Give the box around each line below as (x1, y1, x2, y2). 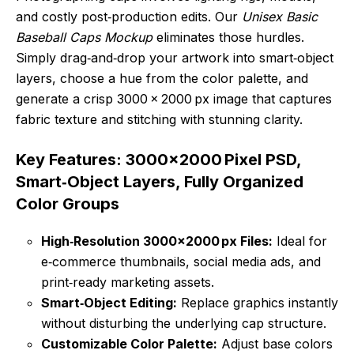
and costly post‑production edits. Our (16, 9, 242, 25)
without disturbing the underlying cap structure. (41, 315, 326, 332)
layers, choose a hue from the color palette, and (16, 70, 308, 87)
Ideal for (273, 233, 327, 250)
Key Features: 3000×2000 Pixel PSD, (16, 150, 301, 170)
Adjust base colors (217, 336, 333, 352)
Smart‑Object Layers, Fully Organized (16, 172, 303, 192)
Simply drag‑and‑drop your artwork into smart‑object (16, 50, 333, 66)
